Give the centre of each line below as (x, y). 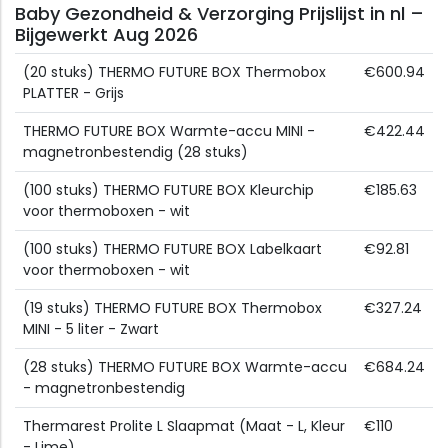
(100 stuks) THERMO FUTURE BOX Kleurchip (168, 190)
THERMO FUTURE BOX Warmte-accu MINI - (169, 131)
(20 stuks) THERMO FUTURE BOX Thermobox (174, 72)
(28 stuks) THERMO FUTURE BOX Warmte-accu (185, 367)
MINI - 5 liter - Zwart (91, 329)
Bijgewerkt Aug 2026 (106, 35)
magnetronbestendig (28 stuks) (135, 152)
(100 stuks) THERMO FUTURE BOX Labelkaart (172, 249)
